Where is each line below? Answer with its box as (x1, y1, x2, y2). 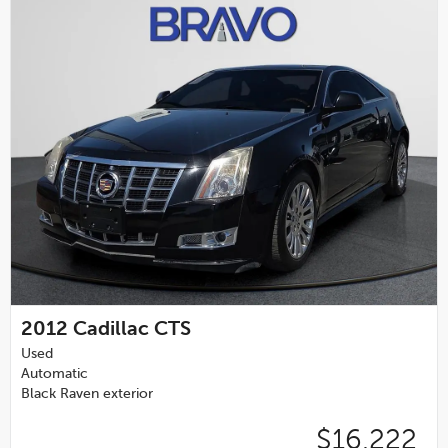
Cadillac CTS (73, 319, 191, 340)
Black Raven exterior (21, 386, 153, 401)
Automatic (21, 366, 88, 381)
